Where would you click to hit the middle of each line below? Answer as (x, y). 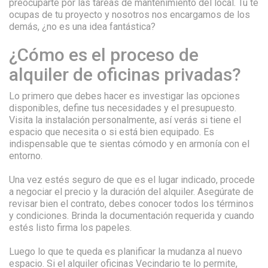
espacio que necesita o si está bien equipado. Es (112, 132)
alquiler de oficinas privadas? (125, 74)
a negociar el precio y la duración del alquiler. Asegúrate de (131, 192)
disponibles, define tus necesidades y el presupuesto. (123, 108)
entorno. (26, 156)
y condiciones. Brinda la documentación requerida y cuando (132, 216)
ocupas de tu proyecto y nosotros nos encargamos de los (130, 15)
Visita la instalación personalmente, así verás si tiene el (125, 120)
